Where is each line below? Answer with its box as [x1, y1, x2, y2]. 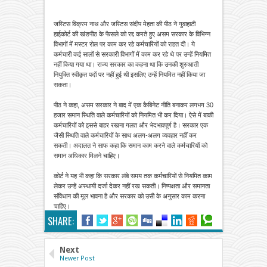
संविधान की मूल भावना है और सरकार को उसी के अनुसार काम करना [54, 192, 205, 200]
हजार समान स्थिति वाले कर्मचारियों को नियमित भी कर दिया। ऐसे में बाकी [54, 111, 213, 119]
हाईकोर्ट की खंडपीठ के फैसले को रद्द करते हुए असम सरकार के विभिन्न [54, 30, 210, 38]
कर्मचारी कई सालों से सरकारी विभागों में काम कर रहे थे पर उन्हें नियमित [54, 50, 211, 58]
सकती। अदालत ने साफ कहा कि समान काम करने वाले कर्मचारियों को [54, 141, 207, 149]
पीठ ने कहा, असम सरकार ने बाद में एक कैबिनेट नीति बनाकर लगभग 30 [54, 101, 213, 108]
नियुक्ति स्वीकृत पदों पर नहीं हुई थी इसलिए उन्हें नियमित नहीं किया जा [54, 70, 205, 78]
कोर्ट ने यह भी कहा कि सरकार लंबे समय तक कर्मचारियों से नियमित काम [54, 172, 212, 179]
